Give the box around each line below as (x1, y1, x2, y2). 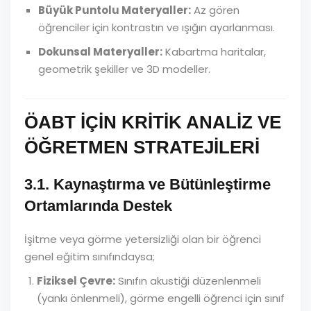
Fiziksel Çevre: (37, 274, 115, 288)
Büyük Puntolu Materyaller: (38, 3, 191, 17)
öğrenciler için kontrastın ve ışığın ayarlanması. (38, 20, 275, 35)
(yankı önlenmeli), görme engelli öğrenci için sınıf (37, 291, 285, 305)
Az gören (191, 3, 239, 17)
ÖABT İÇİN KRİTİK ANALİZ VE (24, 112, 281, 133)
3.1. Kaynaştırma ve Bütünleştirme (24, 176, 271, 193)
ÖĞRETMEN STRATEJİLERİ (24, 137, 260, 158)
